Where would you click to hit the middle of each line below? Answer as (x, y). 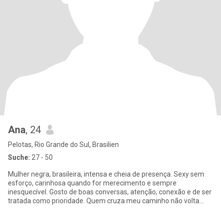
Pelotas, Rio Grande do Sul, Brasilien (63, 145)
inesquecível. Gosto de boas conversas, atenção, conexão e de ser (110, 192)
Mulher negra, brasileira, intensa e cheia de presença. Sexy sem (106, 174)
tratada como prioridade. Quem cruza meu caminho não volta (104, 201)
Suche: (19, 157)
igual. (16, 210)
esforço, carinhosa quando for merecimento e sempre (92, 183)
